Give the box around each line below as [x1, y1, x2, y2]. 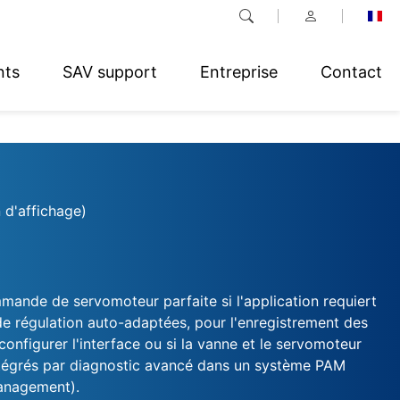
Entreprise [200, 62, 278, 81]
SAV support [62, 62, 157, 81]
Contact [321, 62, 382, 81]
